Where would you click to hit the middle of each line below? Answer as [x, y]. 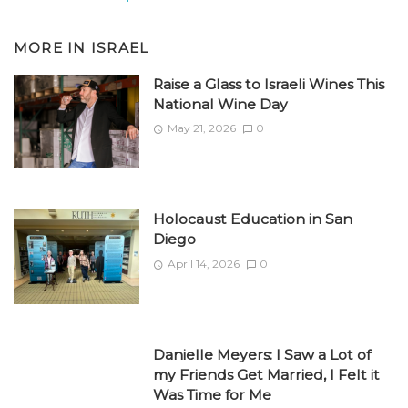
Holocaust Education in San [252, 219]
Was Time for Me [212, 394]
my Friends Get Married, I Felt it [266, 374]
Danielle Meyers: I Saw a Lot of [261, 354]
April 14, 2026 [203, 263]
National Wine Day [220, 104]
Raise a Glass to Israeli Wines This [268, 84]
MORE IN [52, 48]
